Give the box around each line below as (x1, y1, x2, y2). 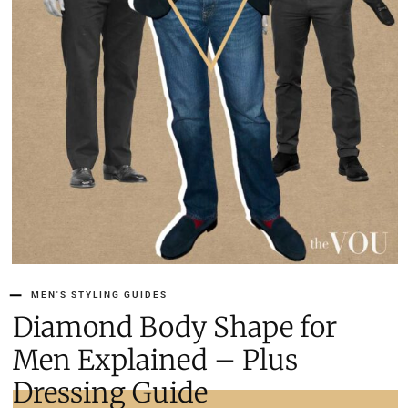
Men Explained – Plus (13, 342, 298, 378)
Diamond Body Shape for (13, 310, 337, 345)
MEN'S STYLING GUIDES (31, 290, 168, 301)
